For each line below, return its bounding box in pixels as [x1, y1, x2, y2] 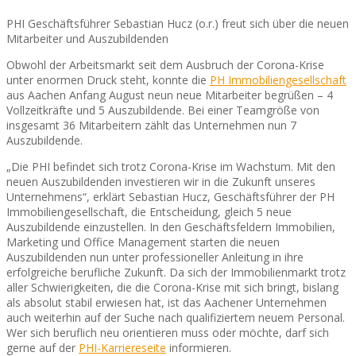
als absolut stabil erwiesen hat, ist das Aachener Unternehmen [6, 294, 327, 310]
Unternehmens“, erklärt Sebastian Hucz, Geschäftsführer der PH [6, 188, 335, 204]
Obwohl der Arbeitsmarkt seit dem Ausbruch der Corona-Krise [6, 56, 324, 72]
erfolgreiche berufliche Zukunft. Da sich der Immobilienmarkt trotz [6, 264, 346, 280]
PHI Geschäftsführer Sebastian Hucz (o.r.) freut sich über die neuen [6, 15, 349, 31]
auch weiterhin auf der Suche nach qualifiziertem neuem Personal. [6, 309, 345, 325]
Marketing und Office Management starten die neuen [6, 234, 280, 250]
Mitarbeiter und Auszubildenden [6, 30, 168, 46]
